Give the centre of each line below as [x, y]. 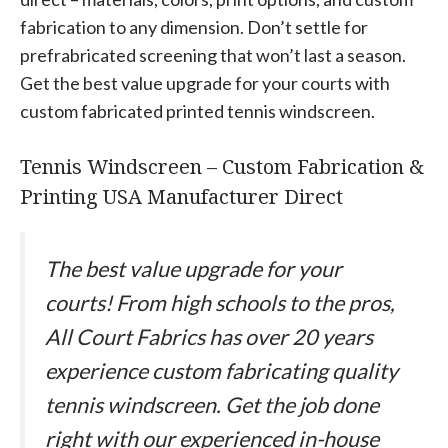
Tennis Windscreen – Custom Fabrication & [222, 166]
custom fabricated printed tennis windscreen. [197, 111]
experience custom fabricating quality [221, 371]
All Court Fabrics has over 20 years [209, 337]
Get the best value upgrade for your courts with [205, 83]
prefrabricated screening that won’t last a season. [213, 55]
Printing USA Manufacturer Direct [181, 196]
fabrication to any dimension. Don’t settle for [194, 27]
